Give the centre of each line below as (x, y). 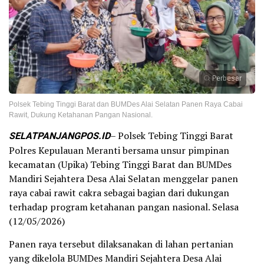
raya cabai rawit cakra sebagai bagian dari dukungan (119, 192)
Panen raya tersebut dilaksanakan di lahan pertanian (121, 244)
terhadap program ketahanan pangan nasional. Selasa (124, 207)
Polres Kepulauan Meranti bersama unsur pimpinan (119, 150)
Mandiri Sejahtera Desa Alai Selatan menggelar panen (123, 178)
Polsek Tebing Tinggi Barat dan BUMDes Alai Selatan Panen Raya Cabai (126, 104)
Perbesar (227, 78)
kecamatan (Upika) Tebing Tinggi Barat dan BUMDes (120, 164)
